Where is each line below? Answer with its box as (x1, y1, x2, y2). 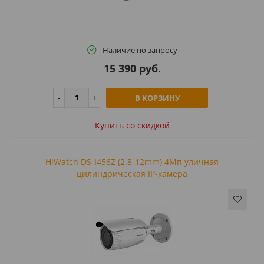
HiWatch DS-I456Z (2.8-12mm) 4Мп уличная (45, 156, 219, 167)
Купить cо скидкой (94, 119, 170, 131)
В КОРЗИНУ (134, 92, 180, 103)
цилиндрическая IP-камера (77, 167, 187, 179)
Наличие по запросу (102, 44, 177, 55)
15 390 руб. (103, 61, 161, 75)
